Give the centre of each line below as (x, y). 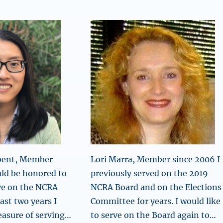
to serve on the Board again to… (153, 215)
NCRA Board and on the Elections (156, 187)
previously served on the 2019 (149, 173)
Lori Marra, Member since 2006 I (155, 159)
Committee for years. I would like (155, 201)
